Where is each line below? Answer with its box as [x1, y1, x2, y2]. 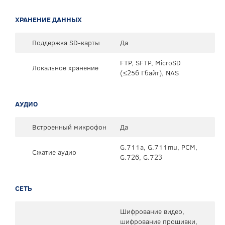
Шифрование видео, [120, 206, 184, 216]
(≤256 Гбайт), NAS [120, 67, 179, 78]
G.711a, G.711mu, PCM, [120, 142, 197, 152]
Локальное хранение [32, 62, 98, 73]
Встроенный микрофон [32, 122, 106, 132]
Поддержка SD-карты [32, 37, 100, 48]
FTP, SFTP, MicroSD [120, 57, 181, 68]
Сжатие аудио [32, 147, 76, 157]
